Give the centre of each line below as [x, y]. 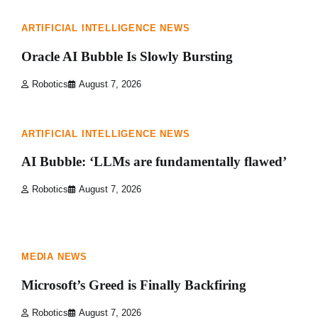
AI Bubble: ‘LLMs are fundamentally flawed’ [154, 162]
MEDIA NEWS [54, 257]
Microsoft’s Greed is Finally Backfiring [134, 285]
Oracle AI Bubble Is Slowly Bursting [127, 56]
